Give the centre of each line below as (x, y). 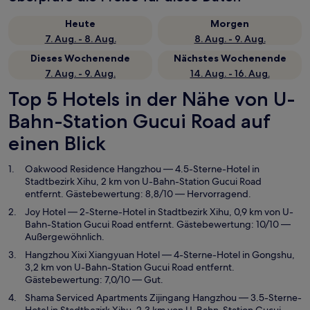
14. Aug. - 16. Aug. (230, 73)
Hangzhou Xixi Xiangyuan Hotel (92, 255)
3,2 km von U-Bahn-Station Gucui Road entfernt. (130, 267)
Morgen (230, 24)
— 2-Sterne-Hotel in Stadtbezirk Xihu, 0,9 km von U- (180, 212)
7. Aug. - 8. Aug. (80, 39)
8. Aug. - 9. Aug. (230, 39)
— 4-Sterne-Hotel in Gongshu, (227, 255)
